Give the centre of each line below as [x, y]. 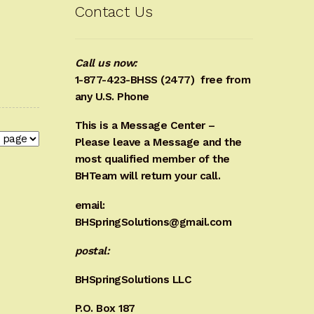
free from [226, 80]
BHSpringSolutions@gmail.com [153, 222]
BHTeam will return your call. [148, 176]
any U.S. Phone [112, 97]
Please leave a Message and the [158, 143]
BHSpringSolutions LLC [133, 279]
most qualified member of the [152, 159]
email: [90, 205]
